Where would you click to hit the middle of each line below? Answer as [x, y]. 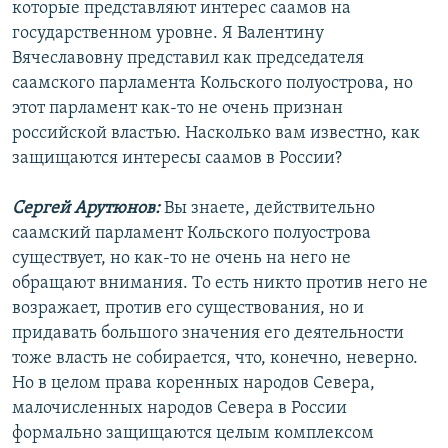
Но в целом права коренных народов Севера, [193, 384]
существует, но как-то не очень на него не [181, 259]
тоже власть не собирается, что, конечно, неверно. [215, 359]
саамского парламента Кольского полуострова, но [212, 84]
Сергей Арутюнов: [86, 209]
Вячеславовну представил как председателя [188, 59]
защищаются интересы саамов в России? [177, 159]
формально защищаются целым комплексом [193, 434]
